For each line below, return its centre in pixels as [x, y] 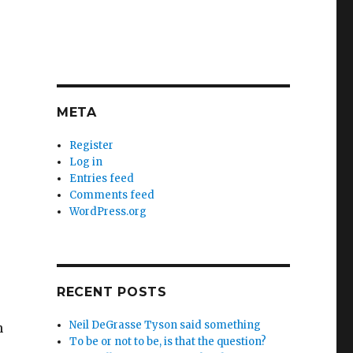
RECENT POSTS [111, 292]
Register [92, 145]
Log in [86, 162]
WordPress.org [108, 212]
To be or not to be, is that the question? [168, 342]
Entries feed [102, 178]
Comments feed [112, 195]
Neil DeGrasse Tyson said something [165, 325]
